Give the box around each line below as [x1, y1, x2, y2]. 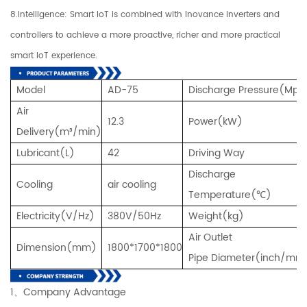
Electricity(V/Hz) [16, 208, 95, 224]
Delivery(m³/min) [16, 123, 101, 140]
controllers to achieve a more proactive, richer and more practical [10, 28, 280, 42]
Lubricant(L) [16, 145, 75, 161]
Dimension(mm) [16, 239, 97, 256]
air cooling [108, 176, 156, 193]
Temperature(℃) [188, 186, 271, 203]
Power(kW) [188, 113, 243, 130]
